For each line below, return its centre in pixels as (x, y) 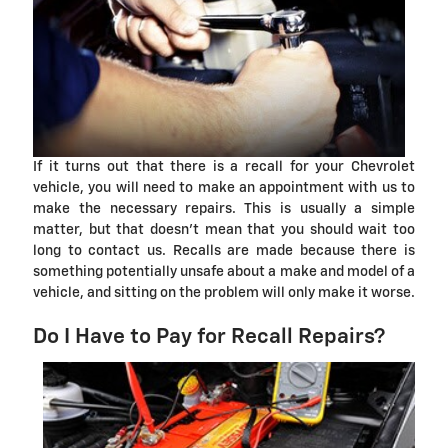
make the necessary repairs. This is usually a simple (224, 209)
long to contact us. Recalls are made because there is (224, 251)
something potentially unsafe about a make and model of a (224, 272)
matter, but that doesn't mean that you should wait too (224, 230)
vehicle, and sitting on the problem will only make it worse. (224, 293)
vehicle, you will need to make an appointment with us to (224, 188)
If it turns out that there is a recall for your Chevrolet (224, 167)
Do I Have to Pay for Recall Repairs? (209, 338)
